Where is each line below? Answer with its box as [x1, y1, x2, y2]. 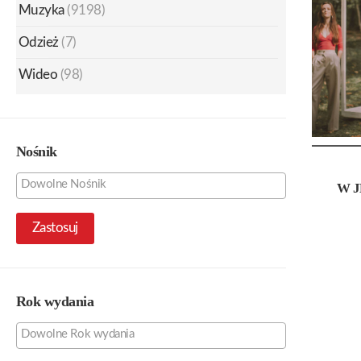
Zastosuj [32, 221, 78, 235]
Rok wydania [16, 293, 94, 309]
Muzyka [19, 2, 64, 17]
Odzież [19, 35, 59, 49]
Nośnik [16, 143, 57, 160]
